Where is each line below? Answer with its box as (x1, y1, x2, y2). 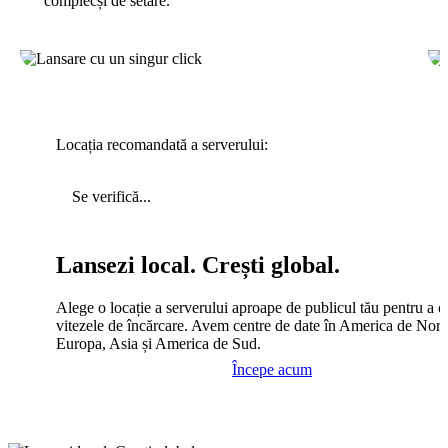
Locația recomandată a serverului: (56, 135, 268, 153)
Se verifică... (72, 187, 151, 205)
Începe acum (232, 360, 312, 378)
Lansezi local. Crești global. (56, 251, 340, 278)
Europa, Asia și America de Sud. (56, 334, 261, 352)
